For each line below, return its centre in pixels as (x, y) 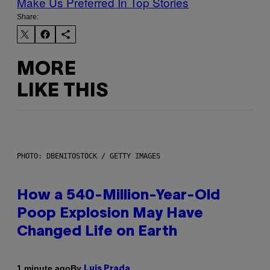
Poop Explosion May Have (110, 214)
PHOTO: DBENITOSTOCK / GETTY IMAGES (89, 156)
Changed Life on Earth (97, 232)
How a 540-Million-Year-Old (118, 196)
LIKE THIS (62, 92)
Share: (28, 17)
